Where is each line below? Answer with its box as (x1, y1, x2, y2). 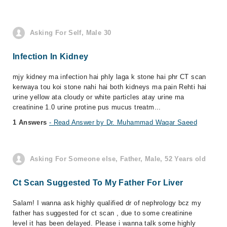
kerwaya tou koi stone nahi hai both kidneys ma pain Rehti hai (13, 83, 207, 91)
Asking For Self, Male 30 (30, 29, 111, 36)
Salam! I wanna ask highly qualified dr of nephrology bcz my (13, 199, 202, 207)
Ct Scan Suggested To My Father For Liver (13, 178, 183, 187)
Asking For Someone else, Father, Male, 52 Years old (30, 155, 206, 163)
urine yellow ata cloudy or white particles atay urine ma (13, 93, 184, 101)
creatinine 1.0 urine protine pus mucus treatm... (13, 103, 161, 111)
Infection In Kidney (13, 52, 89, 61)
